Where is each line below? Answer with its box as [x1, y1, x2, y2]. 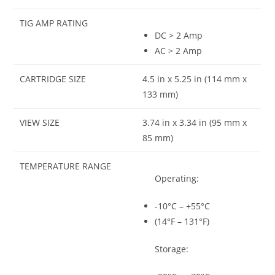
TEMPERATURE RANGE [20, 160, 112, 172]
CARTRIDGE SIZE [20, 72, 87, 85]
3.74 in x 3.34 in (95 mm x [142, 116, 247, 128]
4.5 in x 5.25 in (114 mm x [142, 72, 247, 85]
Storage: [155, 242, 189, 255]
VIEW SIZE [20, 116, 60, 128]
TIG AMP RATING [20, 17, 88, 29]
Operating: [155, 172, 199, 184]
